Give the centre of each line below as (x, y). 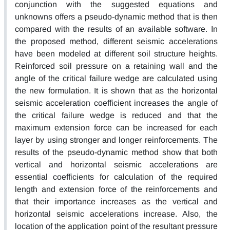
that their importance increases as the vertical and (116, 201)
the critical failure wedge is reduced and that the (116, 115)
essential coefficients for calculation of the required (116, 177)
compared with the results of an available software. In (116, 29)
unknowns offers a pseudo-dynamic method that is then (116, 16)
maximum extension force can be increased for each (116, 127)
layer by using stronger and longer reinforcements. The (116, 140)
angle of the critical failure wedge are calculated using (116, 78)
